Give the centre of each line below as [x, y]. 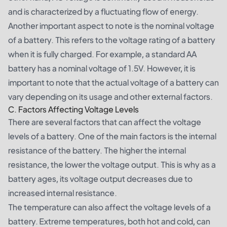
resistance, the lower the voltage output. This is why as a [112, 164]
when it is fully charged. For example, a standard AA [102, 54]
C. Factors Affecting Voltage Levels [73, 109]
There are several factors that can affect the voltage [105, 122]
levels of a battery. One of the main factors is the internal [112, 136]
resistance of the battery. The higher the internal [97, 150]
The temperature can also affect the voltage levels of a [109, 207]
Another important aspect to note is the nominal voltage [111, 26]
